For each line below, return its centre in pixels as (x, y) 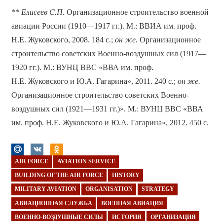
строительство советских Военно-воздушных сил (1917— (109, 54)
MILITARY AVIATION (45, 189)
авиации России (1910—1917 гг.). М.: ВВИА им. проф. (104, 26)
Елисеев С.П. (43, 12)
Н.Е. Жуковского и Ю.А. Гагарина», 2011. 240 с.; (94, 81)
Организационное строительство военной (136, 12)
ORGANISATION (109, 189)
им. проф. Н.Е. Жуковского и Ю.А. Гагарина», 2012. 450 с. (110, 123)
